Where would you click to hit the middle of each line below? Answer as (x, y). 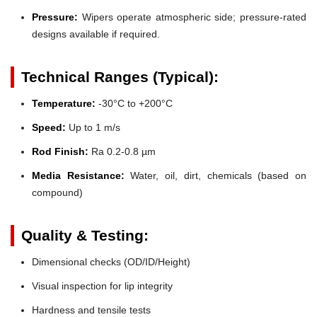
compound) (57, 192)
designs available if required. (96, 34)
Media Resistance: (78, 175)
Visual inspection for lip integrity (102, 286)
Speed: (49, 127)
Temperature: (64, 103)
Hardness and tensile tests (91, 310)
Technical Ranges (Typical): (120, 76)
